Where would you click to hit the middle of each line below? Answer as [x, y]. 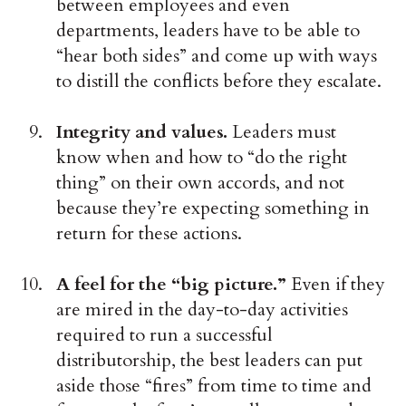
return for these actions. [150, 234]
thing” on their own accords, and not [201, 183]
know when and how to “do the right [202, 158]
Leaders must [285, 132]
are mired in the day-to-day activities [203, 310]
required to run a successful [165, 335]
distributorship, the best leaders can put [210, 361]
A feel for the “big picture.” [174, 285]
